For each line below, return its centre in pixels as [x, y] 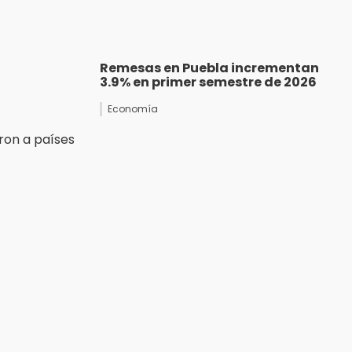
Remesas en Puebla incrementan [209, 68]
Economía [133, 109]
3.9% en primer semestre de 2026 [208, 82]
